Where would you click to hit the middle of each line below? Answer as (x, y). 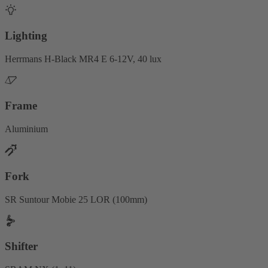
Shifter (21, 246)
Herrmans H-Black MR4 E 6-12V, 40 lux (83, 59)
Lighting (26, 36)
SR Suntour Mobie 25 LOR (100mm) (76, 199)
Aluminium (26, 129)
